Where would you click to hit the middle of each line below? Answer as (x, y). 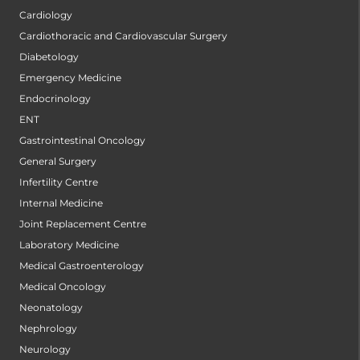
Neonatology (51, 308)
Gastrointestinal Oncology (82, 141)
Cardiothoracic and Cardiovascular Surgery (123, 36)
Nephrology (48, 329)
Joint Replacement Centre (83, 224)
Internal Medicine (61, 203)
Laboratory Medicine (69, 245)
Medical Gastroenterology (82, 266)
